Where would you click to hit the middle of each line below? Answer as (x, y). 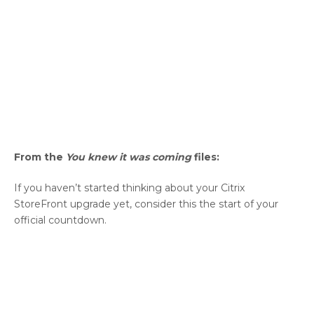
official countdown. (62, 220)
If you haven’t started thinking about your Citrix (129, 188)
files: (205, 157)
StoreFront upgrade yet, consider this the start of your (146, 204)
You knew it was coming (129, 157)
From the (40, 157)
